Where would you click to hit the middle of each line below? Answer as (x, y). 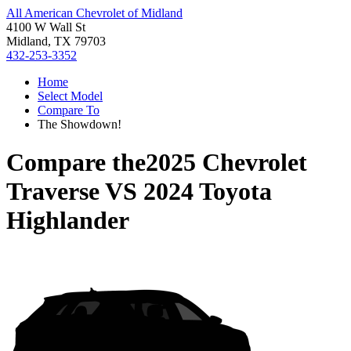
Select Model (70, 96)
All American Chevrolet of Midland (94, 13)
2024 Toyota (208, 192)
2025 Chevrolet (226, 163)
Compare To (69, 110)
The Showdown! (80, 124)
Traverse (53, 192)
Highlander (68, 221)
